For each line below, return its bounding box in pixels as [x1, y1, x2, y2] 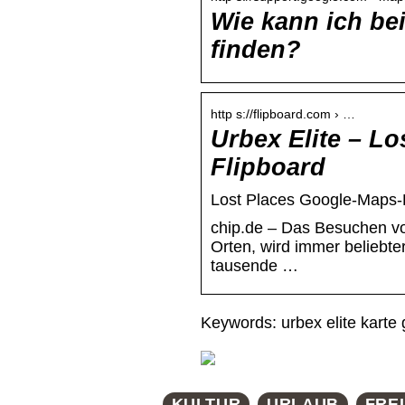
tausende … [211, 257, 298, 276]
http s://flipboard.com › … [211, 107, 355, 122]
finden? [211, 36, 301, 64]
